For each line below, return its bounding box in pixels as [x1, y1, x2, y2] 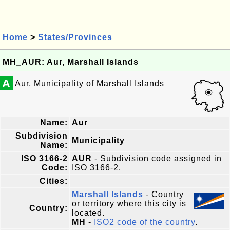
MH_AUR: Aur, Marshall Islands [3, 57, 139, 66]
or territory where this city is [72, 199, 186, 208]
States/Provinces [38, 33, 112, 42]
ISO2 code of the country [94, 218, 195, 226]
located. [72, 208, 105, 217]
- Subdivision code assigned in [92, 154, 222, 163]
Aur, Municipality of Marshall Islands [15, 79, 164, 88]
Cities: [40, 177, 68, 185]
